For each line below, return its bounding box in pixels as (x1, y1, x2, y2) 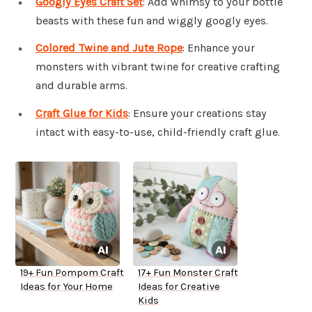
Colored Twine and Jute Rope (36, 41, 182, 55)
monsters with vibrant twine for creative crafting (36, 60, 280, 74)
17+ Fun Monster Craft (138, 267, 238, 279)
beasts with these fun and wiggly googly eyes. (36, 13, 268, 27)
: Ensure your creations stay (128, 107, 267, 120)
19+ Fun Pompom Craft (20, 267, 124, 279)
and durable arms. (36, 79, 127, 93)
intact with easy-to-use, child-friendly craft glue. (36, 125, 280, 139)
